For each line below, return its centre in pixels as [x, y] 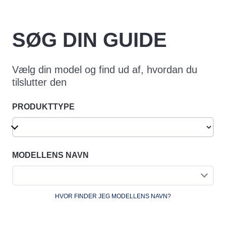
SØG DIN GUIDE [90, 40]
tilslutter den [39, 82]
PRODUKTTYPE [43, 106]
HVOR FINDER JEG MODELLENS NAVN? [113, 196]
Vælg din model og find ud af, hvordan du [105, 69]
